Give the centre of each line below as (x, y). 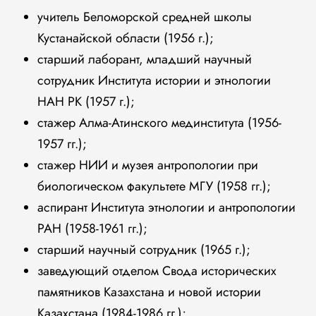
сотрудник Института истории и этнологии (154, 80)
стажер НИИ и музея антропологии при (147, 165)
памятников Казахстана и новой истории (149, 292)
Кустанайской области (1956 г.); (125, 38)
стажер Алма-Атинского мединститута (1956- (159, 123)
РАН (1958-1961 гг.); (92, 229)
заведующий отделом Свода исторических (157, 271)
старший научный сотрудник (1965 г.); (144, 250)
